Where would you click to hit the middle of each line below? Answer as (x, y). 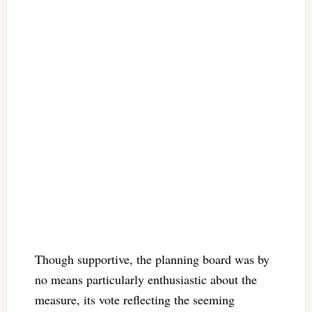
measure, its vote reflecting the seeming (134, 299)
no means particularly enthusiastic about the (146, 279)
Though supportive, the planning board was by (152, 259)
